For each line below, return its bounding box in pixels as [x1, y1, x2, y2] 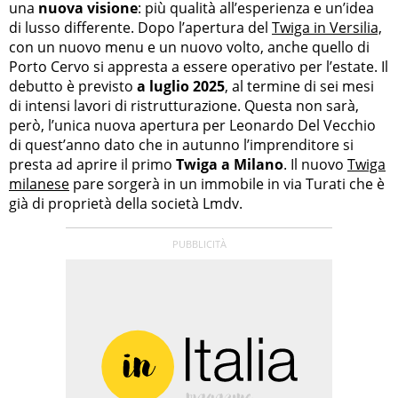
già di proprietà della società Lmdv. [9, 193, 243, 213]
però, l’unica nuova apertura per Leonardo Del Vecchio [9, 115, 376, 135]
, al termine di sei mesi [225, 76, 374, 96]
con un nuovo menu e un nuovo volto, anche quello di [9, 36, 370, 57]
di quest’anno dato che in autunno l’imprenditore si [9, 134, 354, 155]
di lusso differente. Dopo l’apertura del [9, 17, 272, 37]
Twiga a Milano [176, 154, 283, 174]
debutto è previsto [9, 76, 137, 96]
